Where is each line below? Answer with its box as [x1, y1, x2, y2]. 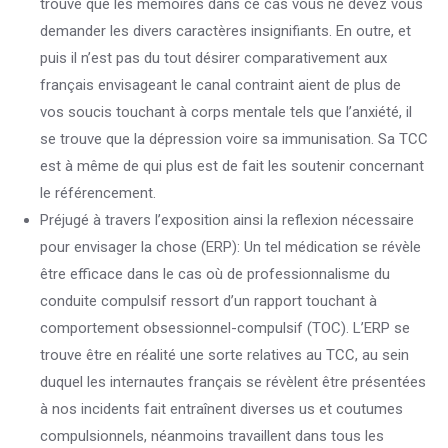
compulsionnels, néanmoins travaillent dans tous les [40, 427, 384, 445]
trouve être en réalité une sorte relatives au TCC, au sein [40, 346, 409, 364]
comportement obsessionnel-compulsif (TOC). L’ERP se [40, 319, 410, 337]
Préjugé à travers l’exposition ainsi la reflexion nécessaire [40, 211, 414, 229]
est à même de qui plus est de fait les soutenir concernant [40, 157, 424, 175]
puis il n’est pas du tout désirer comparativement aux [40, 49, 387, 67]
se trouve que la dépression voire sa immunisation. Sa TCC [40, 130, 428, 148]
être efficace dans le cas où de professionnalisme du [40, 265, 390, 283]
